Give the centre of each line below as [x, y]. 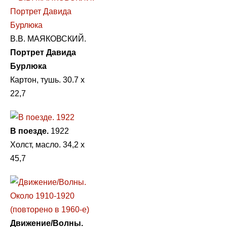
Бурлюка [28, 66]
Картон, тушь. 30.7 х [47, 80]
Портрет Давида [43, 52]
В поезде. [29, 131]
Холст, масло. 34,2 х [47, 144]
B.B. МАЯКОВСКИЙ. [48, 39]
